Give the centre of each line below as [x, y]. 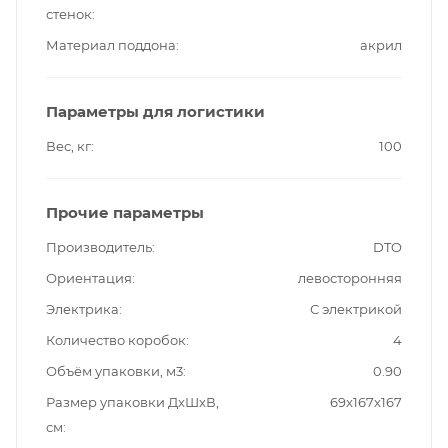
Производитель [99, 246]
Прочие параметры [125, 212]
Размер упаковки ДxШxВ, [132, 401]
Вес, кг [68, 145]
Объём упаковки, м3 [114, 370]
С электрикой [356, 308]
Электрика [82, 308]
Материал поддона [111, 44]
